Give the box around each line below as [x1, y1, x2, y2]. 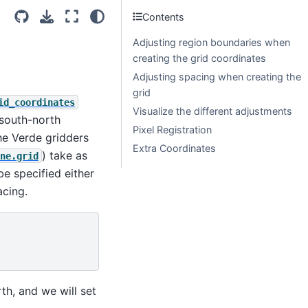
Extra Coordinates [133, 142, 216, 154]
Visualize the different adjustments [133, 105, 292, 117]
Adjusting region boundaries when [133, 36, 290, 48]
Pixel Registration [133, 124, 212, 135]
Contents [142, 10, 185, 23]
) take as [41, 148, 87, 162]
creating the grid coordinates [133, 52, 266, 64]
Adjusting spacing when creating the [133, 71, 301, 82]
